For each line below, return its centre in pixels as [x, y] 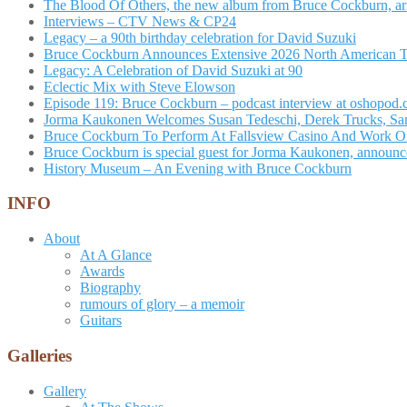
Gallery [65, 391]
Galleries [40, 355]
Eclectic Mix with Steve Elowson [139, 86]
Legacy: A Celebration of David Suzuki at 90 [173, 70]
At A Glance [116, 255]
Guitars [101, 321]
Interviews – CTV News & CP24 [140, 21]
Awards [102, 272]
